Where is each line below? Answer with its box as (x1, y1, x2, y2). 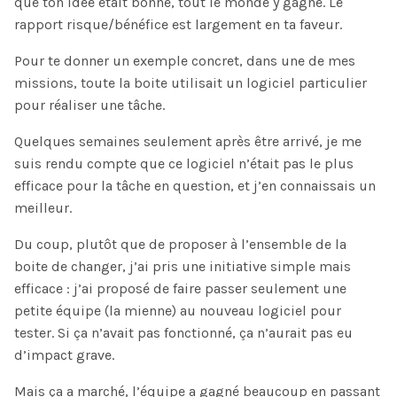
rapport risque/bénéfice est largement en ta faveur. (14, 15, 342, 33)
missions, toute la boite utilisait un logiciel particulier (14, 74, 367, 91)
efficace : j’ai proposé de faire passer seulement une (14, 279, 346, 297)
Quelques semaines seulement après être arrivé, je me (14, 132, 362, 150)
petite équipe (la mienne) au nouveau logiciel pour (14, 301, 341, 319)
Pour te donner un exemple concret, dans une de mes (14, 51, 355, 69)
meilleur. (14, 198, 72, 216)
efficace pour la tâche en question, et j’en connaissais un (14, 176, 376, 194)
